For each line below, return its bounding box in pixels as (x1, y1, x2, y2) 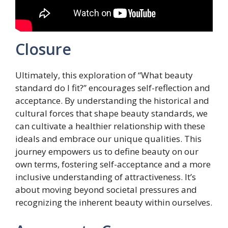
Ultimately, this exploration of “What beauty (15, 69, 193, 81)
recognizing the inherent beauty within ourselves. (15, 196, 212, 208)
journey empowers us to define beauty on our (15, 146, 198, 157)
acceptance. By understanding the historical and (15, 95, 209, 106)
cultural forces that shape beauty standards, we (15, 107, 208, 119)
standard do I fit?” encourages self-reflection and (15, 82, 210, 94)
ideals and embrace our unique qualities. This (15, 133, 202, 145)
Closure (15, 39, 71, 60)
